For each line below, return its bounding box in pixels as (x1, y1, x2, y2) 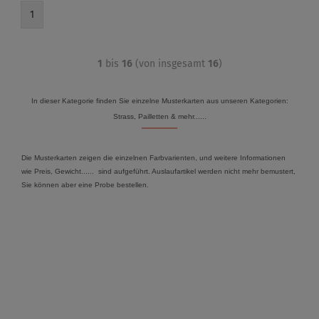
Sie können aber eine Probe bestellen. (21, 181, 149, 189)
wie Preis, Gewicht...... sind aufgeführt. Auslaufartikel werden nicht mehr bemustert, (21, 167, 296, 175)
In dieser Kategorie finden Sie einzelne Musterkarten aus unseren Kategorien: (31, 97, 288, 105)
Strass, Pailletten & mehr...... (113, 113, 206, 120)
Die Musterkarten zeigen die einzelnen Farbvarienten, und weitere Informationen (21, 154, 286, 162)
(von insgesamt (132, 58, 208, 70)
